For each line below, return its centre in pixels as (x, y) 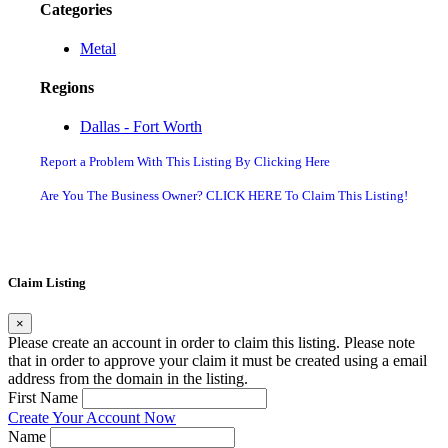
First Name (43, 397)
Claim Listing (47, 282)
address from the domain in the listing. (128, 378)
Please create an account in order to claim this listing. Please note (211, 342)
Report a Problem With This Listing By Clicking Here (185, 162)
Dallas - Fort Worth (141, 127)
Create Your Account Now (92, 417)
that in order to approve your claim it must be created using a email (217, 360)
